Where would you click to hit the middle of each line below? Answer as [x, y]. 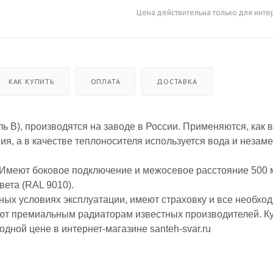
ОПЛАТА [105, 81]
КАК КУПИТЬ [31, 81]
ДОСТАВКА [177, 81]
